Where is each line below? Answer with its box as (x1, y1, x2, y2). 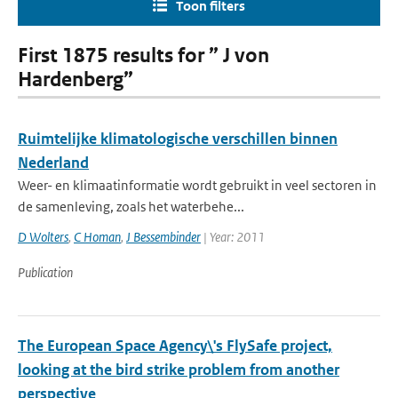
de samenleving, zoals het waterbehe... (18, 198, 244, 215)
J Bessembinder (126, 228, 201, 245)
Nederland (18, 153, 89, 172)
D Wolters (18, 228, 68, 245)
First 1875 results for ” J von (18, 44, 269, 68)
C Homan (74, 228, 121, 245)
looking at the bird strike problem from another (18, 360, 339, 379)
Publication (18, 264, 73, 281)
